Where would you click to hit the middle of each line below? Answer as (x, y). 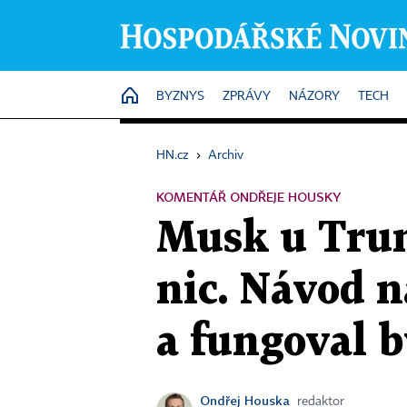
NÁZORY (314, 96)
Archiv (226, 155)
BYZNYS (180, 96)
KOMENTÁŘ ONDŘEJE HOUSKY (248, 197)
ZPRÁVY (247, 96)
